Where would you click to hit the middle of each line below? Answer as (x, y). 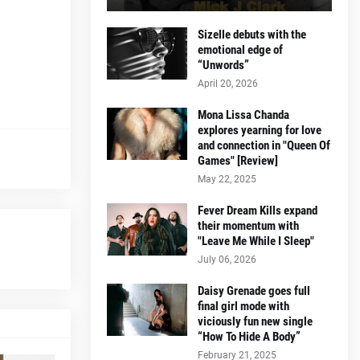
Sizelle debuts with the (252, 34)
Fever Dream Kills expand (258, 210)
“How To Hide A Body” (249, 336)
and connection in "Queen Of (264, 145)
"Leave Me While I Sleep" (256, 241)
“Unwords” (223, 65)
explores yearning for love (260, 130)
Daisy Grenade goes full (254, 290)
